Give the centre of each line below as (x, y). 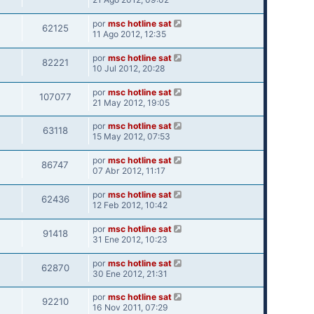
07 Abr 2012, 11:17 (129, 171)
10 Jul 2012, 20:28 (128, 68)
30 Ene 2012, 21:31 (130, 273)
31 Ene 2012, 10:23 (130, 239)
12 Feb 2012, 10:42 (130, 205)
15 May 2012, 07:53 (131, 137)
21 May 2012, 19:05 (131, 102)
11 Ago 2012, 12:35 (129, 34)
